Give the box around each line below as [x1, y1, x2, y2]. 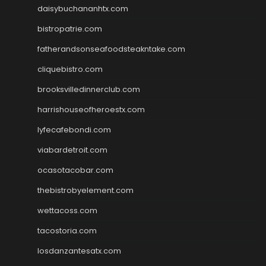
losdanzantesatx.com [37, 245, 121, 256]
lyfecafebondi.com [37, 123, 111, 135]
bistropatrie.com [37, 23, 102, 34]
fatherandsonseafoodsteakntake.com [37, 43, 185, 55]
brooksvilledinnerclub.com [37, 83, 140, 95]
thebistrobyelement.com [37, 184, 134, 196]
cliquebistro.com [37, 63, 103, 75]
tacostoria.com [37, 224, 97, 236]
